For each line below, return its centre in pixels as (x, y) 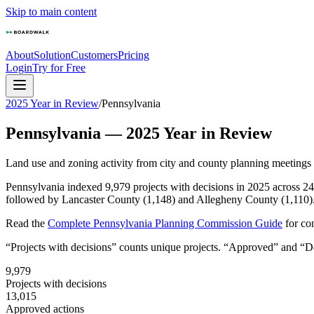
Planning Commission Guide (217, 223)
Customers (94, 55)
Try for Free (59, 68)
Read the (25, 223)
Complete (70, 223)
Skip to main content (51, 12)
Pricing (134, 55)
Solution (52, 55)
